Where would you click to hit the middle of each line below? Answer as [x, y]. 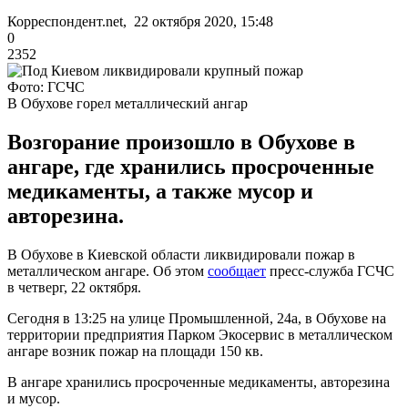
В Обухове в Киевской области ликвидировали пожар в [181, 254]
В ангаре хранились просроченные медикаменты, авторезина [199, 382]
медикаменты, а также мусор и [160, 191]
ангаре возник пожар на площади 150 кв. [135, 351]
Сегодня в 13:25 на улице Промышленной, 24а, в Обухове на [197, 318]
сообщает [237, 270]
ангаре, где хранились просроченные [191, 166]
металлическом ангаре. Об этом [107, 270]
